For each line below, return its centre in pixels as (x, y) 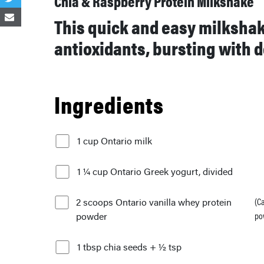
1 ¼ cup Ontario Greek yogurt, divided (155, 171)
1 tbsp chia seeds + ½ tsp (129, 247)
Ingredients (109, 104)
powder (92, 216)
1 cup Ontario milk (115, 141)
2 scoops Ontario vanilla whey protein (154, 202)
